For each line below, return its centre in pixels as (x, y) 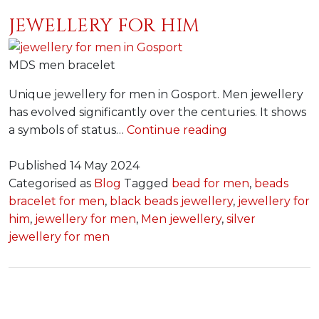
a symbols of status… (68, 130)
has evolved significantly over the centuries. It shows (157, 112)
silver (241, 219)
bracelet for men (57, 201)
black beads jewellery (171, 201)
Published (39, 165)
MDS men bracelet (62, 65)
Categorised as (51, 183)
